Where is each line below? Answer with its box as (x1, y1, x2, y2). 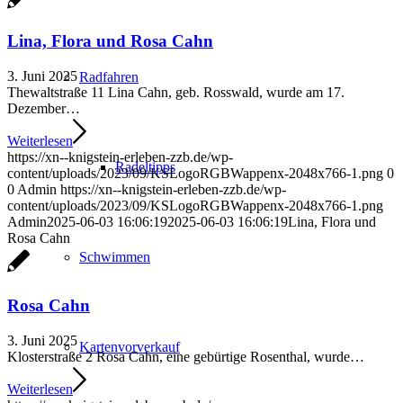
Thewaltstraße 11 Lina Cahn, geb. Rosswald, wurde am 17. (7, 85, 345, 101)
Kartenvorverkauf (79, 339, 180, 354)
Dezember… (7, 101, 80, 117)
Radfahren (79, 69, 139, 85)
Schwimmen (79, 249, 150, 264)
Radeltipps (115, 159, 175, 175)
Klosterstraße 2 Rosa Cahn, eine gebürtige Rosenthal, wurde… (7, 348, 364, 364)
